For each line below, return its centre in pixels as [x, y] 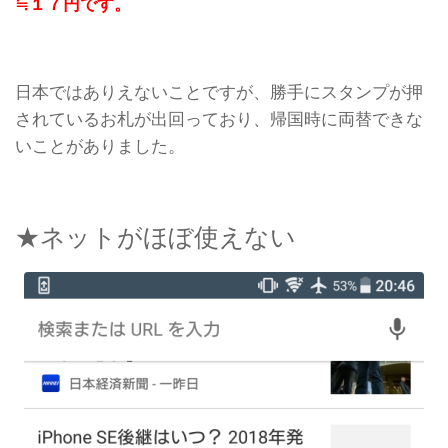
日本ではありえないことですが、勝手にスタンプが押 [219, 91]
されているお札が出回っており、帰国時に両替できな [219, 118]
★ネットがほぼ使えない [155, 236]
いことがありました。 [100, 145]
